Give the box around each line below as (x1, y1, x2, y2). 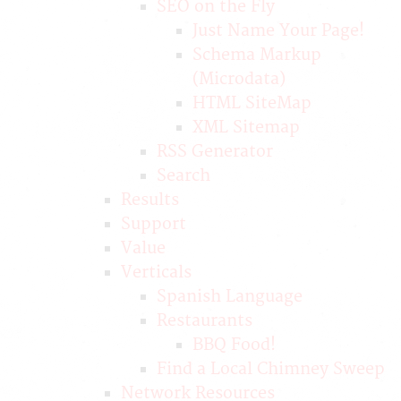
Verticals (121, 262, 192, 283)
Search (157, 166, 210, 186)
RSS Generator (157, 141, 273, 162)
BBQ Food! (192, 335, 276, 355)
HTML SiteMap (192, 93, 311, 114)
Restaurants (157, 311, 252, 331)
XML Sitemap (192, 117, 300, 138)
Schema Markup (192, 45, 321, 65)
